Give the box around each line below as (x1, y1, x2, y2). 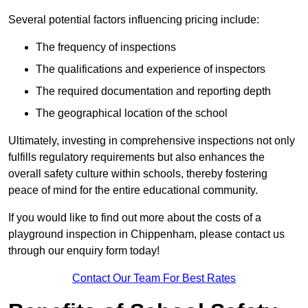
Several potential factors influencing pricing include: (8, 14, 259, 26)
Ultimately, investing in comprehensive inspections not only (8, 135, 295, 147)
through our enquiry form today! (8, 245, 159, 257)
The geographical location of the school (36, 107, 228, 120)
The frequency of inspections (36, 41, 176, 54)
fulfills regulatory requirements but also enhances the (8, 151, 265, 164)
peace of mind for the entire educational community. (8, 184, 258, 197)
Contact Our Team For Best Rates (72, 272, 236, 285)
